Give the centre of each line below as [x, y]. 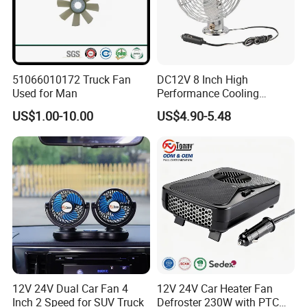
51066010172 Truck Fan [72, 80]
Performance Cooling [208, 94]
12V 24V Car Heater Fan [214, 289]
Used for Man [45, 94]
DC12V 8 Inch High [202, 80]
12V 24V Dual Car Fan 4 [71, 289]
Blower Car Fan [193, 107]
